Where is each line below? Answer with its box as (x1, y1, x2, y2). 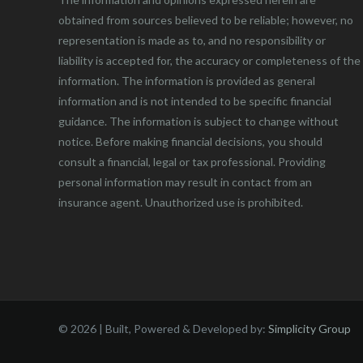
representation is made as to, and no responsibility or (58, 32, 326, 47)
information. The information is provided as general (58, 73, 315, 88)
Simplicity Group (268, 321, 351, 335)
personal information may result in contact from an (58, 174, 312, 189)
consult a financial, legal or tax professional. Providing (58, 154, 326, 169)
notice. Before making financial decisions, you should (58, 134, 322, 148)
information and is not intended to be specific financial (58, 93, 331, 108)
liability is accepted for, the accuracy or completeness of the (58, 53, 361, 67)
